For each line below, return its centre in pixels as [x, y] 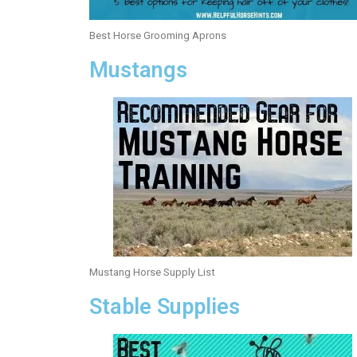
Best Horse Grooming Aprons [158, 35]
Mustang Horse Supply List [152, 272]
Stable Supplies [165, 306]
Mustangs [138, 70]
